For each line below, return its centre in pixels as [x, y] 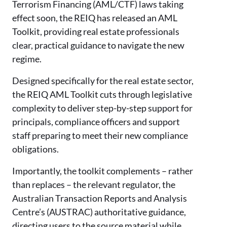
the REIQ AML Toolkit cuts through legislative [102, 94]
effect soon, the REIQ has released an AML [95, 17]
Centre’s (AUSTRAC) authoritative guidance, [99, 212]
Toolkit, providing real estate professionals [96, 31]
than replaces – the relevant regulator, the [94, 184]
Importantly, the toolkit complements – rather [103, 171]
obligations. [35, 149]
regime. [27, 59]
